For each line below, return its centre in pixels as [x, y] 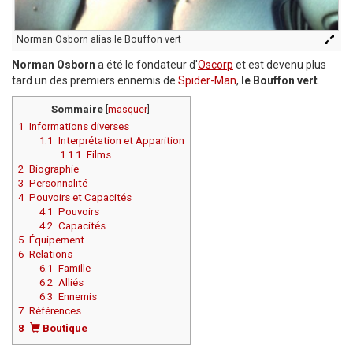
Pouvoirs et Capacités [80, 198]
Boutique [65, 329]
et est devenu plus [280, 65]
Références [55, 311]
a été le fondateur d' [147, 65]
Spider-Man [207, 81]
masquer [127, 110]
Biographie [54, 169]
